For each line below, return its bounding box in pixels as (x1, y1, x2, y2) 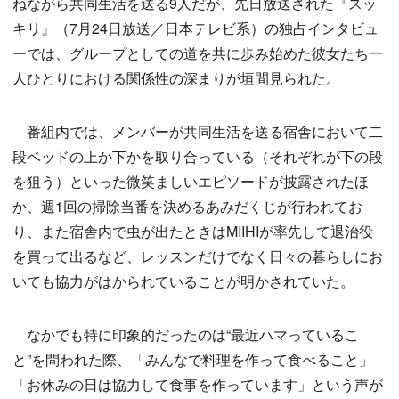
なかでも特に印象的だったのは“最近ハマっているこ (12, 324, 359, 345)
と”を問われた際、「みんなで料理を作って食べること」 (12, 349, 373, 370)
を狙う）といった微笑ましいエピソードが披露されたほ (12, 171, 369, 191)
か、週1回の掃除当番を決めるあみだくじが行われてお (12, 196, 362, 216)
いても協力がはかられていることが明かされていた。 (12, 271, 354, 291)
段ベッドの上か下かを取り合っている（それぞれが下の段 (12, 146, 383, 167)
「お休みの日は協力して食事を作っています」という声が (12, 374, 383, 395)
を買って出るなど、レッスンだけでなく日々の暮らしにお (12, 246, 383, 266)
